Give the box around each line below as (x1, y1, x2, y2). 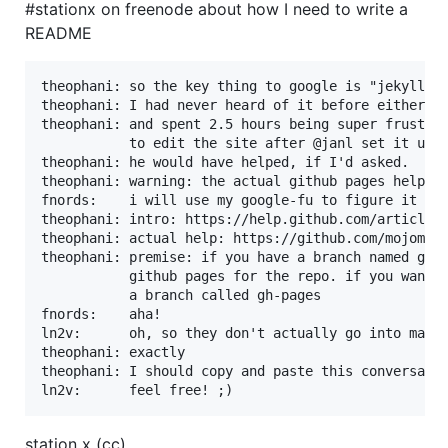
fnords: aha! (41, 305, 161, 322)
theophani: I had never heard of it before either (41, 96, 425, 113)
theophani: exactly (41, 343, 185, 360)
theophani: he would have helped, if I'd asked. (41, 153, 409, 170)
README (25, 22, 92, 43)
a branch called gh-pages (41, 286, 321, 303)
